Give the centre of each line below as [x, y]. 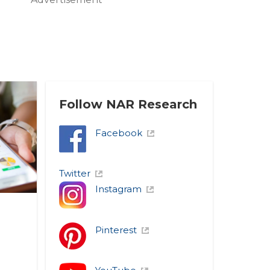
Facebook [119, 133]
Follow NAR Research [128, 104]
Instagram [118, 189]
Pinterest [116, 230]
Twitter [75, 174]
